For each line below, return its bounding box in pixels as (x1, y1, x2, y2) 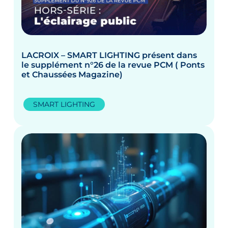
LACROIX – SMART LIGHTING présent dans (21, 50, 197, 61)
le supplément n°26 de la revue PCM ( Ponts (21, 60, 205, 70)
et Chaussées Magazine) (21, 70, 123, 80)
